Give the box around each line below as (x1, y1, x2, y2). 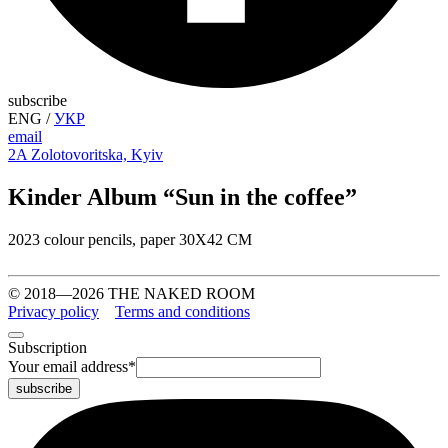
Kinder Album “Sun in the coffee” (8, 183, 357, 210)
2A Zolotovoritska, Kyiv (8, 146, 163, 163)
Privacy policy (8, 302, 99, 320)
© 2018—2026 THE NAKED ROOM (8, 284, 255, 302)
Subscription (8, 338, 87, 356)
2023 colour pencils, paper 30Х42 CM (8, 230, 252, 248)
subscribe (8, 92, 67, 109)
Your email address (8, 357, 128, 375)
